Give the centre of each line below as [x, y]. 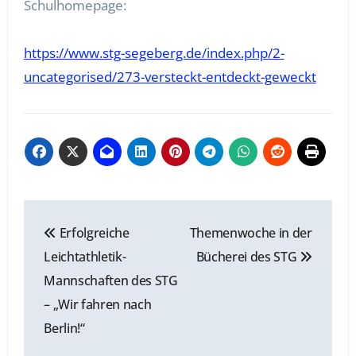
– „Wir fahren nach [98, 304]
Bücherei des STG [248, 256]
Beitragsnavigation [147, 216]
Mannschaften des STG [111, 280]
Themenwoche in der [251, 232]
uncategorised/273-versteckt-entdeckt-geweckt [170, 77]
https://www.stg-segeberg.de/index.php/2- [154, 53]
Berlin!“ [64, 328]
